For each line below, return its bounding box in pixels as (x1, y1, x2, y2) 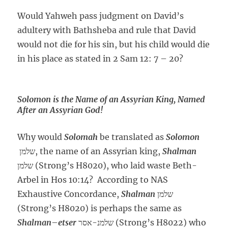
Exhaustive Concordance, (17, 189, 122, 199)
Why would (17, 132, 65, 142)
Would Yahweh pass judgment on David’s (17, 11, 184, 21)
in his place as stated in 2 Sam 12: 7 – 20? (17, 53, 184, 64)
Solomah (64, 132, 98, 142)
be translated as (98, 132, 166, 142)
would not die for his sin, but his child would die (17, 39, 210, 50)
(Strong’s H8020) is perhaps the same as (17, 203, 182, 214)
